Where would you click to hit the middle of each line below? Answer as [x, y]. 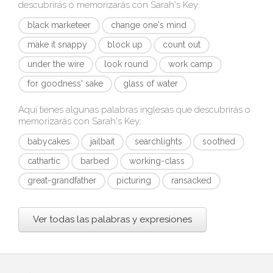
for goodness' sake [65, 83]
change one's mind [149, 25]
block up [125, 44]
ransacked [191, 180]
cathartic [44, 161]
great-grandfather [62, 180]
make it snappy [57, 44]
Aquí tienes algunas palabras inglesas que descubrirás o [134, 110]
